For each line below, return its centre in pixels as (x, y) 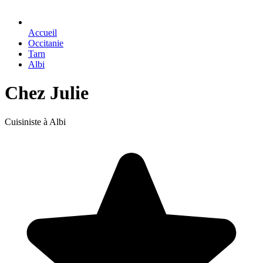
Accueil (43, 33)
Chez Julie (47, 93)
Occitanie (46, 43)
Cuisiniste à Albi (35, 122)
